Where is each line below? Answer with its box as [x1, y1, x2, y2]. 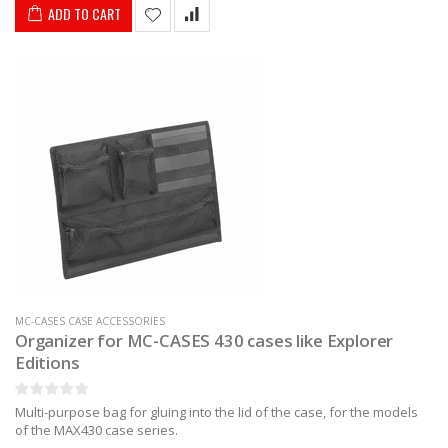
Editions [15, 350, 80, 374]
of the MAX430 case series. [15, 420, 178, 439]
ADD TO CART [48, 2, 121, 24]
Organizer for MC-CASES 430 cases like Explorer [15, 328, 394, 352]
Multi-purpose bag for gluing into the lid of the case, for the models [15, 402, 418, 421]
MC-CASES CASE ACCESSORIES [15, 313, 165, 328]
